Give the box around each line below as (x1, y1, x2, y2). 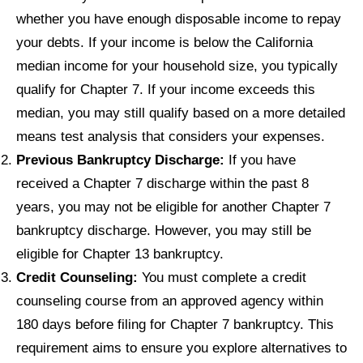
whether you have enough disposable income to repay (16, 10, 341, 27)
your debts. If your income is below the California (16, 33, 313, 50)
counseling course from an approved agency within (16, 292, 323, 309)
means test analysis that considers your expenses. (16, 127, 325, 144)
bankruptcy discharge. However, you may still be (16, 221, 311, 238)
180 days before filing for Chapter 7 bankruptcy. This (16, 315, 334, 332)
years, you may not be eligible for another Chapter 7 (16, 198, 331, 215)
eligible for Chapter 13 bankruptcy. (16, 245, 224, 262)
